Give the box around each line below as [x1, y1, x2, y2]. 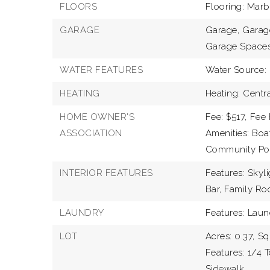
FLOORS [60, 1, 97, 12]
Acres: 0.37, [205, 231, 255, 242]
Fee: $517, [205, 111, 247, 122]
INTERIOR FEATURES [60, 168, 153, 178]
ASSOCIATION [60, 128, 122, 139]
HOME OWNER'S [60, 111, 134, 122]
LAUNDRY [60, 207, 104, 218]
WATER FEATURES [60, 64, 143, 75]
